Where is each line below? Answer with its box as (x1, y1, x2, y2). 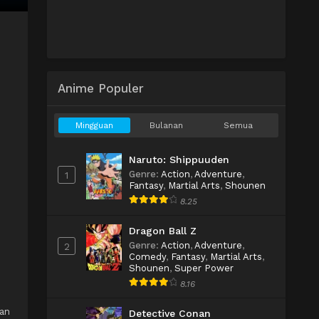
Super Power (174, 263, 234, 273)
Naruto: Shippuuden (129, 154, 229, 165)
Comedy (129, 251, 166, 262)
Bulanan (150, 120, 183, 130)
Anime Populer (58, 81, 144, 95)
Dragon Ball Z (129, 225, 197, 236)
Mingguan (75, 120, 113, 130)
